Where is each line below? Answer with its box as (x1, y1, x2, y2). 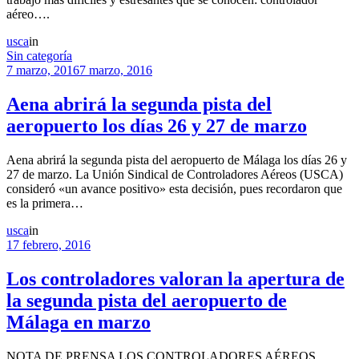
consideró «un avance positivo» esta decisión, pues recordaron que (6, 182, 342, 196)
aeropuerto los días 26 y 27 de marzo (6, 115, 307, 137)
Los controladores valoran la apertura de (6, 268, 345, 290)
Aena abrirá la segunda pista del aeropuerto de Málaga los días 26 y (6, 153, 347, 167)
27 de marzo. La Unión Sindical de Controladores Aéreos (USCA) (6, 167, 343, 182)
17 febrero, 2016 (6, 238, 91, 252)
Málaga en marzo (6, 312, 151, 333)
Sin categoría (6, 49, 72, 63)
